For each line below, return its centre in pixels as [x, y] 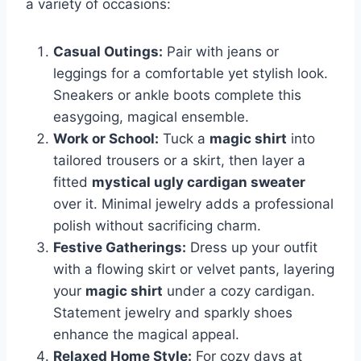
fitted [73, 183]
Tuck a [184, 139]
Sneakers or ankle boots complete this [177, 95]
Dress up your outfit [252, 248]
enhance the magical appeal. [146, 335]
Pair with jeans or [221, 52]
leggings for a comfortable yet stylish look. [191, 74]
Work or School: [106, 139]
